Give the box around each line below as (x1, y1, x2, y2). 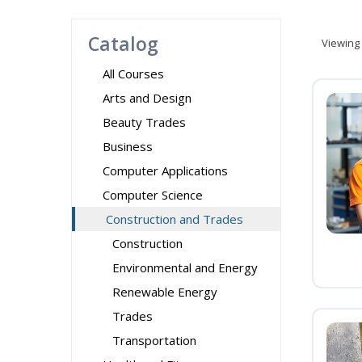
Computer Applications (103, 162, 228, 179)
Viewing (322, 36, 360, 50)
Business (103, 138, 153, 154)
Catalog (88, 31, 158, 57)
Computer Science (103, 187, 203, 203)
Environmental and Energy (112, 259, 258, 276)
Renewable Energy (112, 284, 217, 300)
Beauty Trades (103, 114, 186, 130)
